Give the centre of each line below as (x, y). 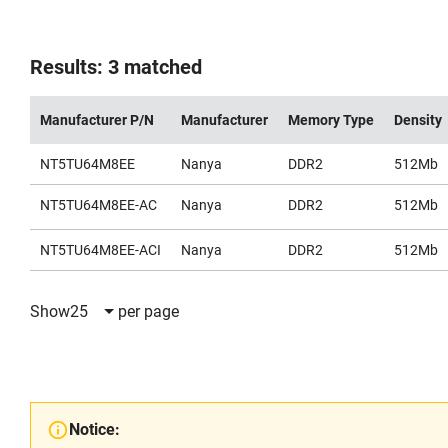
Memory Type (331, 120)
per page (148, 311)
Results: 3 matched (116, 67)
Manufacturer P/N (97, 120)
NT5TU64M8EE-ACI (100, 250)
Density (418, 120)
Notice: (94, 429)
